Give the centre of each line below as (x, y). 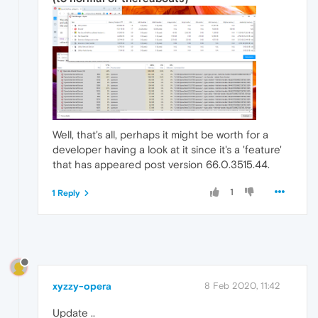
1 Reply (66, 193)
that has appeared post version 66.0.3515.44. (161, 165)
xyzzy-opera (82, 286)
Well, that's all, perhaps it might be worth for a (160, 135)
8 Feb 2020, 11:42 (242, 286)
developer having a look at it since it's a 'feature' (167, 150)
